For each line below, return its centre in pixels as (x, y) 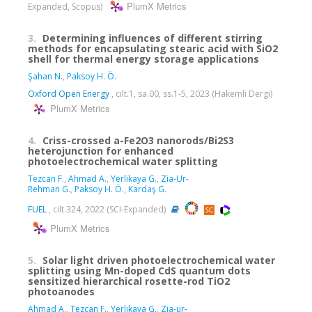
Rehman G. (49, 189)
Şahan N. (45, 77)
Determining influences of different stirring (153, 38)
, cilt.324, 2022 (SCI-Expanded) (107, 209)
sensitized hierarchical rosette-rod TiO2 (129, 281)
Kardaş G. (147, 189)
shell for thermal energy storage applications (143, 59)
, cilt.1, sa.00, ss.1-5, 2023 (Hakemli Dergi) (191, 94)
